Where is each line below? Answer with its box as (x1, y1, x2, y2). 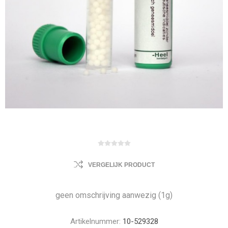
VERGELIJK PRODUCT (88, 161, 155, 168)
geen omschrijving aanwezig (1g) (55, 190, 173, 200)
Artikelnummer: (70, 217, 121, 226)
